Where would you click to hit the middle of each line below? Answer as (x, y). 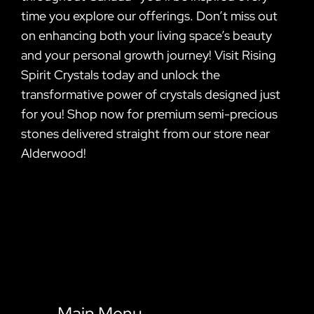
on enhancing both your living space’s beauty (146, 35)
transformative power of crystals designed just (151, 94)
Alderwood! (54, 153)
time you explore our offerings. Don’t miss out (149, 15)
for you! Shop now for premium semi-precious (149, 114)
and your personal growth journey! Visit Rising (149, 55)
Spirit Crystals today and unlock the (121, 74)
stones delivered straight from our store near (145, 133)
